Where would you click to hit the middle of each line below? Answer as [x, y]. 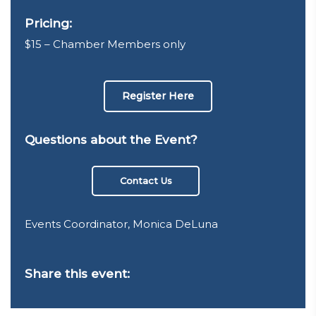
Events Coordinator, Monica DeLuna [121, 224]
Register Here [158, 96]
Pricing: [48, 23]
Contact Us [146, 180]
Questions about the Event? [111, 140]
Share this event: [77, 274]
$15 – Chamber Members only [105, 44]
